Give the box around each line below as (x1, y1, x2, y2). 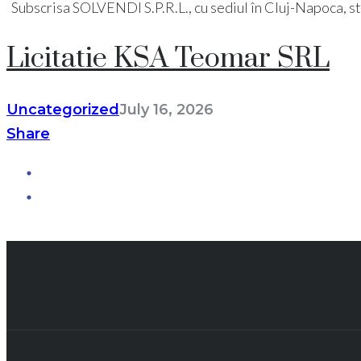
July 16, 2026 (119, 101, 214, 119)
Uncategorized (6, 101, 119, 119)
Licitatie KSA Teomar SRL (6, 40, 330, 77)
